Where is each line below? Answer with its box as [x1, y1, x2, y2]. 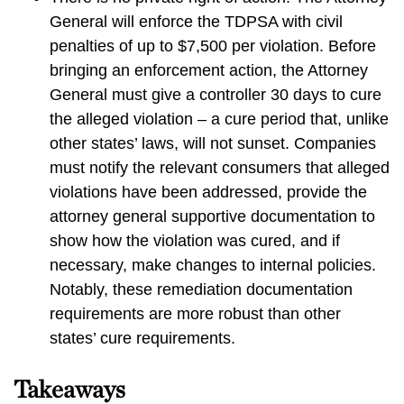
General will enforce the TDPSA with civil [50, 13, 343, 31]
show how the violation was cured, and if [50, 232, 340, 250]
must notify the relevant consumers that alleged [50, 159, 390, 177]
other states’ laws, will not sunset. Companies [50, 134, 376, 152]
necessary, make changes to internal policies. [50, 256, 376, 274]
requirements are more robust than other [50, 305, 341, 323]
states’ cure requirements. [50, 329, 235, 347]
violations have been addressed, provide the [50, 183, 367, 201]
